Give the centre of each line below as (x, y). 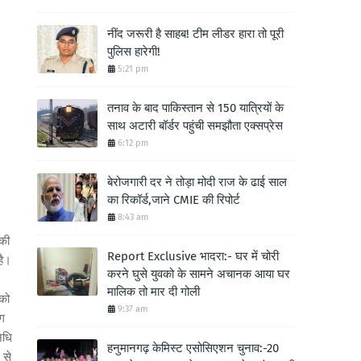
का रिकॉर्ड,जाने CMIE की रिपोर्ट (174, 200)
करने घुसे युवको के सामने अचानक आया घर (199, 274)
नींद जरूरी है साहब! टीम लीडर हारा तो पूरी (195, 34)
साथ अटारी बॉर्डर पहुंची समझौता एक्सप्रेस (195, 126)
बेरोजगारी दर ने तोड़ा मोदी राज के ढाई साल (197, 182)
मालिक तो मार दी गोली (154, 292)
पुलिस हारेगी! (134, 52)
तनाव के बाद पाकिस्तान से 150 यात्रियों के (195, 108)
